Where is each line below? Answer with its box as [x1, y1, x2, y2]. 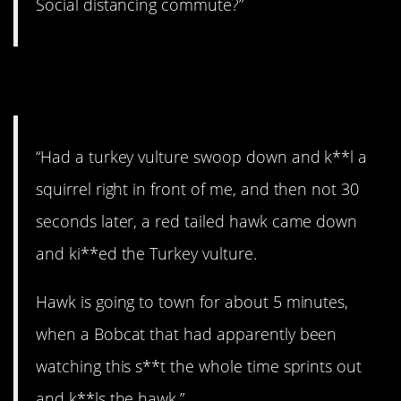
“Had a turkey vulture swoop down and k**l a [36, 145, 368, 167]
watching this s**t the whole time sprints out [36, 355, 363, 378]
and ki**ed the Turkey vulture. [36, 242, 257, 264]
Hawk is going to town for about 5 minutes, [36, 291, 349, 313]
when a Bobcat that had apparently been [36, 323, 337, 346]
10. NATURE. [13, 57, 208, 105]
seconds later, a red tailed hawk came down [36, 209, 358, 232]
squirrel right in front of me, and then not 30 [36, 177, 360, 200]
